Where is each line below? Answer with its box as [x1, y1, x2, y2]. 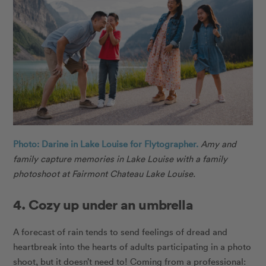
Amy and [201, 138, 237, 150]
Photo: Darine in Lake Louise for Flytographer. [13, 138, 199, 150]
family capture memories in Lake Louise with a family [13, 153, 228, 165]
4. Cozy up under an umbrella [13, 195, 193, 214]
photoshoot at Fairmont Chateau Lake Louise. [13, 167, 196, 180]
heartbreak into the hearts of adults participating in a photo [13, 240, 252, 253]
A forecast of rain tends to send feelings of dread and [13, 226, 228, 238]
